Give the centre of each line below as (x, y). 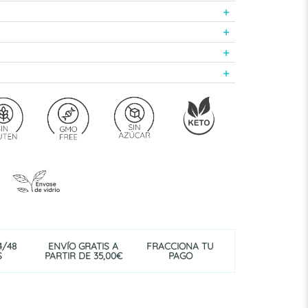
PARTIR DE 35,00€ (83, 255)
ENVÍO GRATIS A (83, 245)
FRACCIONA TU (180, 245)
